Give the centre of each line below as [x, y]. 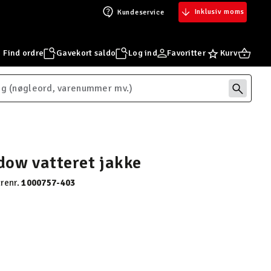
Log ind [143, 53]
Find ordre [24, 53]
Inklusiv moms [219, 12]
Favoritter [186, 53]
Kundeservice [141, 12]
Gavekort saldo [86, 53]
